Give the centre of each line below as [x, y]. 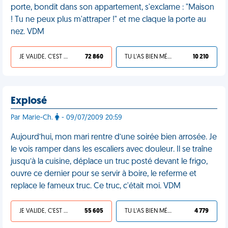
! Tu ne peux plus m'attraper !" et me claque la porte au [108, 20]
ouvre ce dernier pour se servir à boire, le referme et [104, 174]
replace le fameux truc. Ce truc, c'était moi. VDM [96, 186]
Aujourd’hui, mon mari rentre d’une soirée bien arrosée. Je [114, 137]
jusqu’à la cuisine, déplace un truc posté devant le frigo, [109, 162]
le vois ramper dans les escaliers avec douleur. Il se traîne [111, 150]
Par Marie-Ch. [33, 118]
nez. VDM [27, 32]
